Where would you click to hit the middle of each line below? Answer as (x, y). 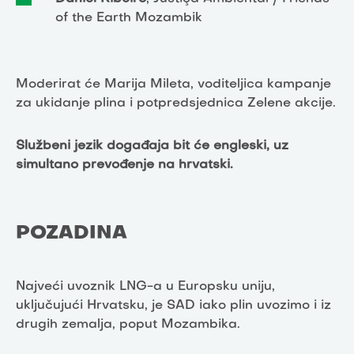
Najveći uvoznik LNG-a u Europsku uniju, (145, 286)
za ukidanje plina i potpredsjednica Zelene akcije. (176, 103)
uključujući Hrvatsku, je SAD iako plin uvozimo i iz (173, 305)
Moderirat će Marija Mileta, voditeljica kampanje (173, 84)
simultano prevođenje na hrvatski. (126, 165)
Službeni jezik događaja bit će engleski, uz (152, 146)
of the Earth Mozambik (129, 18)
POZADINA (72, 233)
